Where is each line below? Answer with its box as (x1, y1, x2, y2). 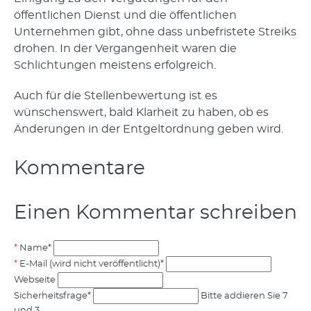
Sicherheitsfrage (14, 292, 87, 301)
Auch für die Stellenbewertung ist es (14, 90, 217, 101)
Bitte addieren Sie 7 (201, 292, 288, 301)
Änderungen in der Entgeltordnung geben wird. (14, 124, 283, 135)
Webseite (14, 276, 56, 285)
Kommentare (14, 159, 145, 178)
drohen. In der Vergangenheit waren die (14, 43, 237, 54)
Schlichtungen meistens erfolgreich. (14, 60, 216, 71)
